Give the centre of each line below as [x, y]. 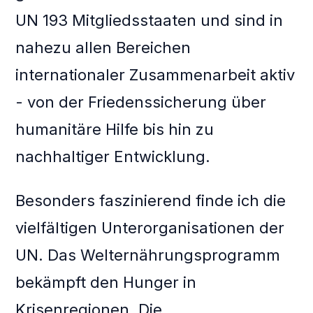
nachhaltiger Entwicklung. [113, 157]
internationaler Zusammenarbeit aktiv [155, 75]
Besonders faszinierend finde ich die [151, 201]
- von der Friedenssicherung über [141, 102]
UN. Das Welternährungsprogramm [148, 255]
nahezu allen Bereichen [103, 48]
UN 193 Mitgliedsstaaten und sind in [150, 21]
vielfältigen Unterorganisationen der [150, 228]
